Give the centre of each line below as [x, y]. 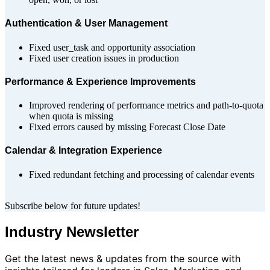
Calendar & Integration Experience [83, 151]
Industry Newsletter [72, 231]
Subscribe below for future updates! [73, 206]
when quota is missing [71, 116]
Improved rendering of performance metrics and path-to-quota [146, 105]
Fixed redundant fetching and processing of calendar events [142, 174]
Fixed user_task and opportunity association [112, 47]
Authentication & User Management [86, 24]
